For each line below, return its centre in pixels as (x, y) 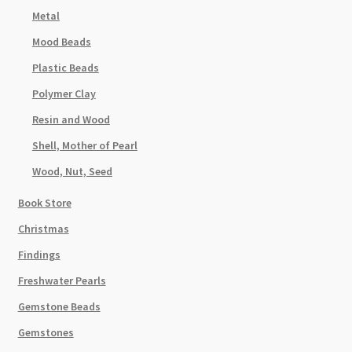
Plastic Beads (65, 68)
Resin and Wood (71, 120)
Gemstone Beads (59, 307)
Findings (39, 255)
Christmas (43, 229)
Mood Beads (61, 42)
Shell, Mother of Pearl (84, 146)
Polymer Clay (64, 94)
